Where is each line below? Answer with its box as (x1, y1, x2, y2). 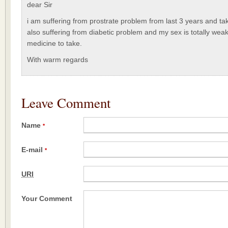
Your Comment (21, 194, 72, 203)
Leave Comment (21, 94, 110, 112)
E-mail (21, 146, 45, 154)
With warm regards (27, 55, 88, 64)
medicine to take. (27, 39, 82, 47)
